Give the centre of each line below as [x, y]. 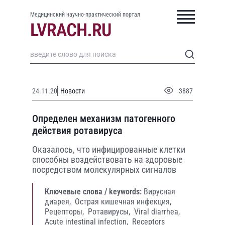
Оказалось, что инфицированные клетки [109, 149]
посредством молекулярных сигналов [104, 170]
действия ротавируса [77, 131]
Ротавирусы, [110, 212]
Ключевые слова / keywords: [93, 192]
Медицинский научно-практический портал [85, 15]
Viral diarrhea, [157, 212]
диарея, [59, 202]
